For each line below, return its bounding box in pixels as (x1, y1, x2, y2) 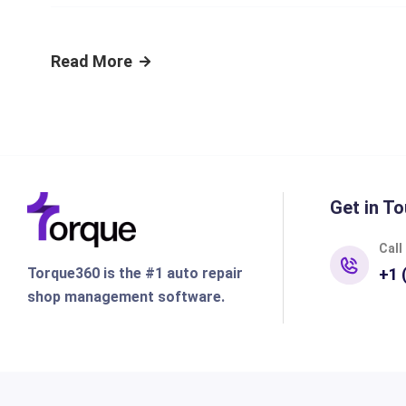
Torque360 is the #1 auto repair (26, 264, 243, 282)
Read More (51, 52, 132, 71)
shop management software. (26, 287, 225, 305)
